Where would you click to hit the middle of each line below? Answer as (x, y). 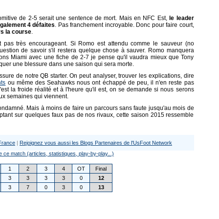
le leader (182, 18)
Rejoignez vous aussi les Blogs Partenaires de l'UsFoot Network (96, 143)
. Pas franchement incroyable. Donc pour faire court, (124, 25)
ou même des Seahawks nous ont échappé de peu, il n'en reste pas (100, 83)
